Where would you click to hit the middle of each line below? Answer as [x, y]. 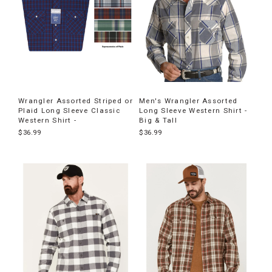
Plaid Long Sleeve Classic [69, 110]
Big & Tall [158, 120]
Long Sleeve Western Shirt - [193, 110]
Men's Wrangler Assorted [189, 100]
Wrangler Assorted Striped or [76, 100]
